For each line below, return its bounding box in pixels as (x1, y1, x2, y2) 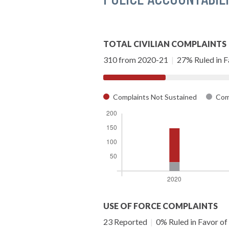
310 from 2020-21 (103, 54, 170, 64)
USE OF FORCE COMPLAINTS (103, 200, 218, 211)
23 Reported (103, 216, 149, 226)
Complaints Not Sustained (111, 92, 198, 101)
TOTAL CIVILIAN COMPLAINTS (103, 38, 226, 49)
